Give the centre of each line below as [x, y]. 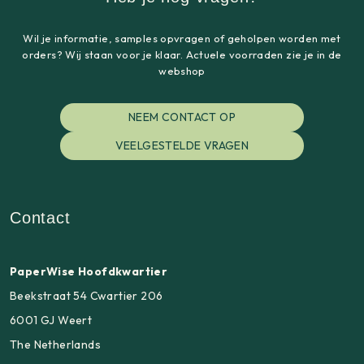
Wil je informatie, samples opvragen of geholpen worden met [182, 38]
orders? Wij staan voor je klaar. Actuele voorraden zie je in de [182, 54]
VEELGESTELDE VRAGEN [182, 146]
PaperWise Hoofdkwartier [89, 271]
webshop [182, 70]
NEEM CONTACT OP [182, 117]
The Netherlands [55, 344]
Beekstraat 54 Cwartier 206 [87, 295]
